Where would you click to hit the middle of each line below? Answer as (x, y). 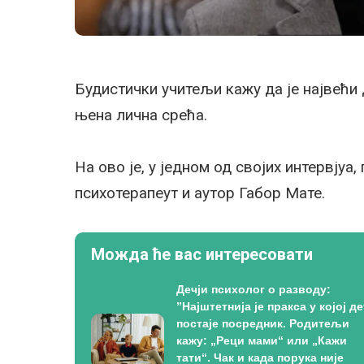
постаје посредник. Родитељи (263, 323)
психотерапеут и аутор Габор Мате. (200, 193)
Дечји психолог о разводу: (253, 289)
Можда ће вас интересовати (202, 254)
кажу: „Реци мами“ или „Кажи (262, 340)
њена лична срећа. (141, 115)
